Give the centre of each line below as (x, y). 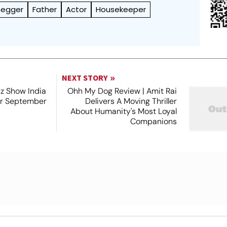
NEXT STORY (84, 78)
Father (45, 9)
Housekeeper (121, 9)
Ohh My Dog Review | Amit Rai (122, 91)
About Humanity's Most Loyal (123, 111)
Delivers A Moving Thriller (131, 101)
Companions (153, 121)
